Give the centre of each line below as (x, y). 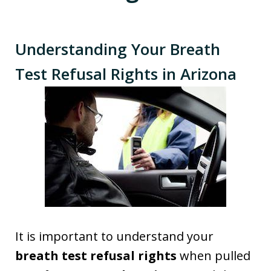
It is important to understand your (114, 236)
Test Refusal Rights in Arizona (126, 73)
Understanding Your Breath (118, 49)
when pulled (214, 255)
